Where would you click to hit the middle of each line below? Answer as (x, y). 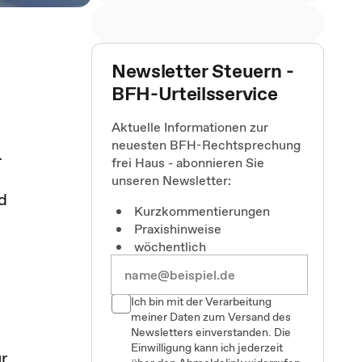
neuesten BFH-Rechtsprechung (206, 145)
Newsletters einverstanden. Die (211, 332)
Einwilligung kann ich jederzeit (207, 347)
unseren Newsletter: (171, 180)
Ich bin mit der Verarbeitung (201, 301)
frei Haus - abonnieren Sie (188, 162)
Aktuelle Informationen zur (190, 127)
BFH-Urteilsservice (195, 93)
